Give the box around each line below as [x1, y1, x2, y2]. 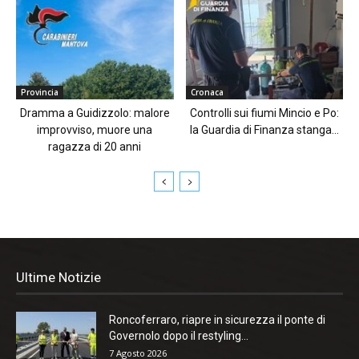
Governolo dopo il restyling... [109, 329, 248, 343]
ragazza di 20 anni [48, 140, 142, 154]
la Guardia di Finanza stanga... [189, 123, 339, 137]
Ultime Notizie [16, 269, 101, 286]
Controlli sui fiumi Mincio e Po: [189, 107, 339, 120]
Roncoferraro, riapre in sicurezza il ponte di [109, 313, 325, 327]
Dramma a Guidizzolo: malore [19, 107, 170, 120]
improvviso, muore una [37, 123, 153, 137]
